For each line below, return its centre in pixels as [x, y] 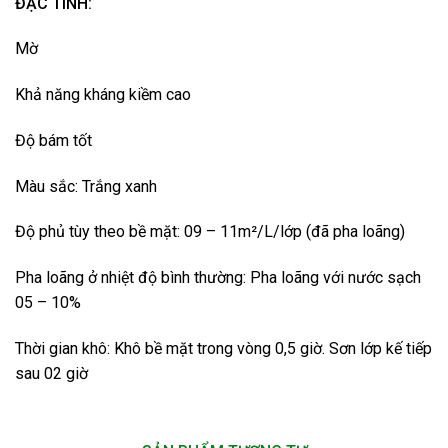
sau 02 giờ [51, 374]
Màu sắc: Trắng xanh [86, 186]
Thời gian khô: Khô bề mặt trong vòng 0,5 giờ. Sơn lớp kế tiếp [223, 349]
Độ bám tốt [53, 140]
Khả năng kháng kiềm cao [103, 95]
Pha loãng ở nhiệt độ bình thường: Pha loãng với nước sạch [218, 278]
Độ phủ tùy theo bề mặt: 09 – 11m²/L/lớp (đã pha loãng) [210, 232]
